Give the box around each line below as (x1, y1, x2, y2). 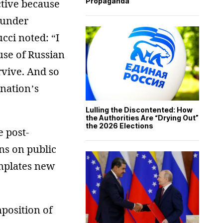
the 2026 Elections (86, 121, 153, 130)
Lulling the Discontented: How (86, 105, 193, 114)
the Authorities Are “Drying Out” (86, 113, 199, 122)
